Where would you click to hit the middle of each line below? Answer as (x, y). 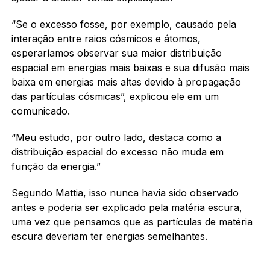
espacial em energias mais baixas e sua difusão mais (130, 67)
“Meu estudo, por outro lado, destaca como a (116, 137)
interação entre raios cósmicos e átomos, (106, 38)
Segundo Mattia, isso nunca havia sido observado (125, 193)
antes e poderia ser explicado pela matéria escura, (127, 207)
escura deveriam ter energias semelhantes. (109, 236)
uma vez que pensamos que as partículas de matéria (132, 221)
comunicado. (40, 111)
